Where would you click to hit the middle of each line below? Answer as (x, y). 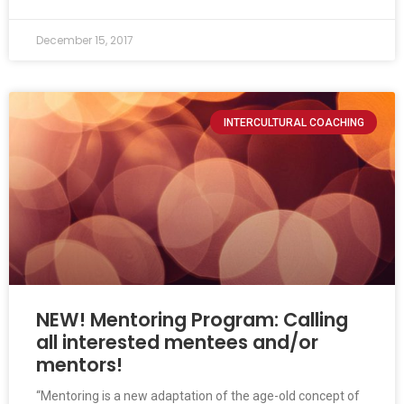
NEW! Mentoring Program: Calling (192, 320)
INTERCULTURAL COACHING (294, 122)
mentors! (79, 365)
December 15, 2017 (85, 41)
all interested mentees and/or (177, 343)
